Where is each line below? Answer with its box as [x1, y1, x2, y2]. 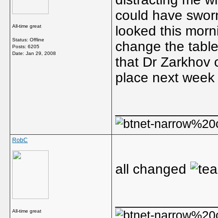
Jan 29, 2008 [26, 51, 56, 56]
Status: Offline [12, 37, 44, 42]
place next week [115, 70, 215, 85]
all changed [115, 162, 190, 177]
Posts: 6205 [12, 44, 39, 49]
